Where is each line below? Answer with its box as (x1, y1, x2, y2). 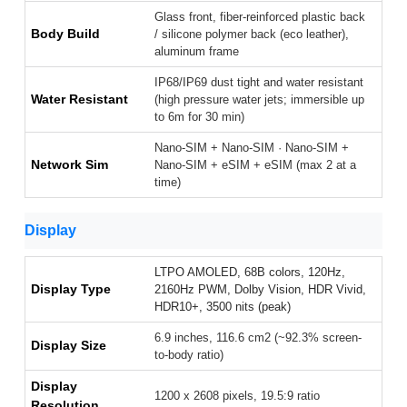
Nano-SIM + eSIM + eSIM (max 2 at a (154, 158, 356, 173)
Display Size (31, 338, 106, 353)
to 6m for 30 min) (154, 110, 244, 124)
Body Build (31, 26, 100, 42)
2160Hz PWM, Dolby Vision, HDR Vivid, (154, 283, 366, 297)
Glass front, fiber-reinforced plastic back (154, 10, 365, 25)
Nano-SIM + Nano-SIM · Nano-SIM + (154, 141, 349, 155)
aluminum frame (154, 45, 239, 59)
